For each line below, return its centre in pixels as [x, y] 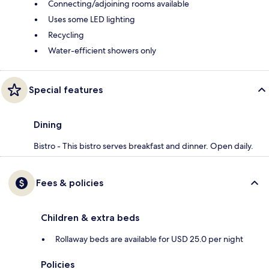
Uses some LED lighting [92, 20]
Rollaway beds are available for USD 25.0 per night [149, 239]
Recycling [66, 35]
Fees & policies [70, 183]
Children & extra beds [90, 218]
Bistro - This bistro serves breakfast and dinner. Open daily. [144, 146]
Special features [66, 90]
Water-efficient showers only [102, 51]
